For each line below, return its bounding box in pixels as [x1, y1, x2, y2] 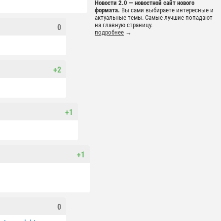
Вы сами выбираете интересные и [120, 6, 214, 14]
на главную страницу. [95, 21, 152, 29]
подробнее [95, 29, 124, 37]
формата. [95, 6, 120, 14]
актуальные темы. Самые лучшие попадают [95, 14, 213, 22]
